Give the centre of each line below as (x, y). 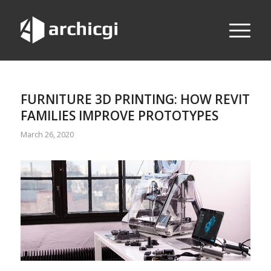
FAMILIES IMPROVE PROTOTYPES (119, 116)
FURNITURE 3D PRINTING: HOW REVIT (135, 99)
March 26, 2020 (47, 134)
